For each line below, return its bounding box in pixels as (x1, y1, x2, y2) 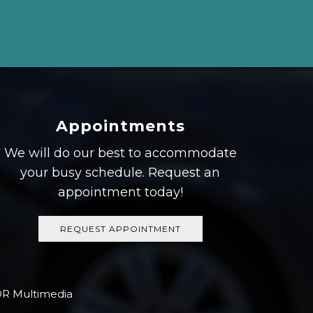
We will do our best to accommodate (3, 145, 237, 161)
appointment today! (57, 184, 183, 201)
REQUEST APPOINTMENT (59, 224, 181, 235)
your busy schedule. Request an (20, 165, 221, 181)
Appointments (55, 117, 185, 136)
